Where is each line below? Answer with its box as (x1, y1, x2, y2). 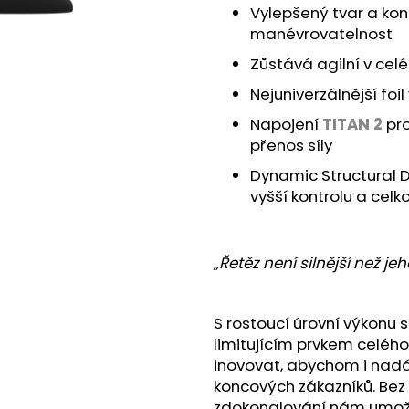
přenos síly (250, 134, 332, 157)
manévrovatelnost (250, 23, 393, 46)
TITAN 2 (322, 113, 383, 136)
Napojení (250, 113, 322, 136)
